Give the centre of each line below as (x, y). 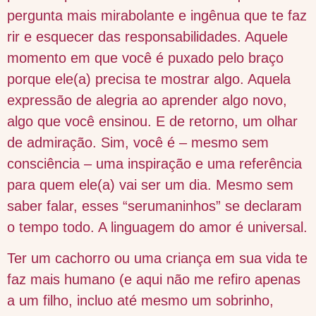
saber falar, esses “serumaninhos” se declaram (154, 206)
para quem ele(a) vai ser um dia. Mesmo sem (150, 184)
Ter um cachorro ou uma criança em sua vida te (157, 259)
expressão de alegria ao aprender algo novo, (147, 100)
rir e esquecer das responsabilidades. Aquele (147, 36)
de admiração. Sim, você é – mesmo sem (138, 142)
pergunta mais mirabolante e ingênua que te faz (157, 15)
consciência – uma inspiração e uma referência (154, 163)
